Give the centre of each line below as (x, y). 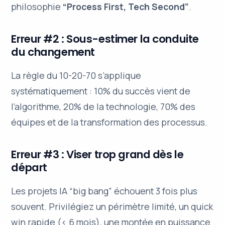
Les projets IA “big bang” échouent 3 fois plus (104, 191)
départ (29, 168)
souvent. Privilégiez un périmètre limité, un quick (112, 207)
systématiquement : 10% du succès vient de (101, 91)
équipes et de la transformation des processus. (109, 122)
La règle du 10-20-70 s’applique (76, 76)
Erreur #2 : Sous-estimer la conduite (105, 39)
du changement (53, 52)
